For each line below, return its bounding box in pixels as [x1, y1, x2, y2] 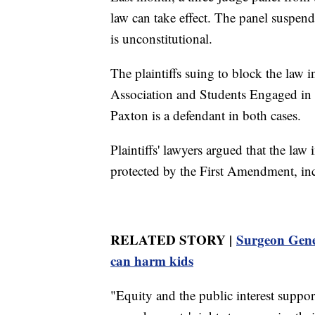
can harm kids [110, 250, 193, 270]
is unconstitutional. [110, 29, 212, 47]
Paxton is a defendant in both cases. [110, 105, 301, 124]
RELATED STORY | [110, 229, 236, 249]
